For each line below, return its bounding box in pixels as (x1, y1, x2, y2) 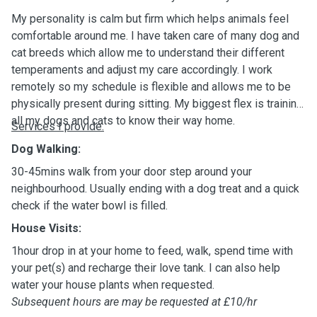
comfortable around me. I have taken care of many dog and (11, 29, 299, 42)
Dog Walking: (11, 142, 81, 156)
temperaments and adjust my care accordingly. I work (11, 63, 272, 76)
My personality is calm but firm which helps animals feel (11, 12, 289, 25)
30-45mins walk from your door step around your (11, 165, 252, 178)
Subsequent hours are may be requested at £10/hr (11, 295, 257, 309)
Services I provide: (11, 120, 104, 133)
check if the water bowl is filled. (11, 199, 168, 212)
